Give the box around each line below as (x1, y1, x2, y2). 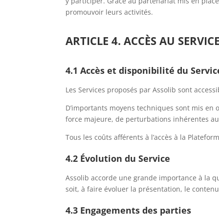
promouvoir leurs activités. (66, 7, 153, 17)
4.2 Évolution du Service (66, 153, 171, 164)
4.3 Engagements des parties (66, 204, 192, 216)
